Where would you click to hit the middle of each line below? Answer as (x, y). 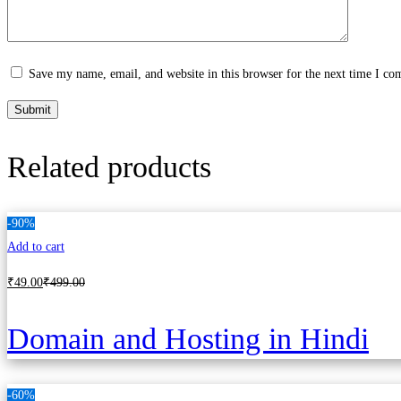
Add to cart (36, 246)
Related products (109, 166)
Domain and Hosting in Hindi (188, 339)
